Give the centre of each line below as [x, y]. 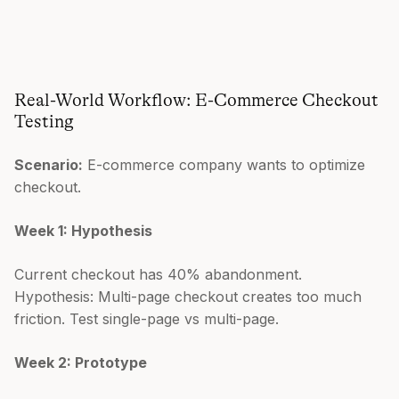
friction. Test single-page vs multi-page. [147, 318]
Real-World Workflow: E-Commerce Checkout [196, 100]
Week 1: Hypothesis [83, 230]
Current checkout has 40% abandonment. [158, 274]
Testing [44, 121]
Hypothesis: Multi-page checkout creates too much [188, 296]
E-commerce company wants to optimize [224, 164]
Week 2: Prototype [81, 362]
